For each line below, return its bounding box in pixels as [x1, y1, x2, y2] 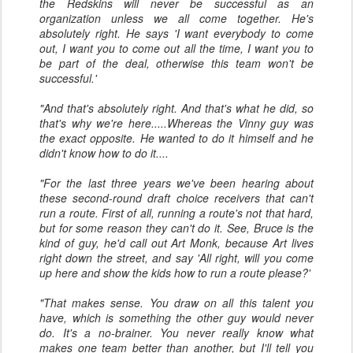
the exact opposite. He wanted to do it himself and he [39, 130, 314, 146]
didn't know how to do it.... [39, 145, 169, 161]
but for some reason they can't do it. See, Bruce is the [39, 220, 314, 236]
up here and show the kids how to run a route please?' [39, 265, 310, 281]
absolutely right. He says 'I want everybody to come [39, 25, 314, 41]
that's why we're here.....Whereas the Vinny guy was [39, 115, 314, 131]
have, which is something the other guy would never [39, 310, 314, 325]
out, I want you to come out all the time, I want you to [39, 40, 314, 56]
